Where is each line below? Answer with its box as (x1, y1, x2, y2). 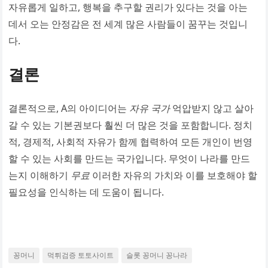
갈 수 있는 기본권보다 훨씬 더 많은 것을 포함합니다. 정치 (8, 118, 253, 132)
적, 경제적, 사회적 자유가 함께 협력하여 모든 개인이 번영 (8, 135, 253, 148)
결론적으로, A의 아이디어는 (8, 102, 130, 115)
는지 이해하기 (8, 169, 71, 182)
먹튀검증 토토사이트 (47, 250, 114, 260)
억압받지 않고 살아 (170, 102, 254, 115)
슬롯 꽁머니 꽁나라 (126, 250, 188, 260)
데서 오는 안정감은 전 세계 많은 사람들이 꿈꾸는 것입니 (8, 17, 248, 31)
